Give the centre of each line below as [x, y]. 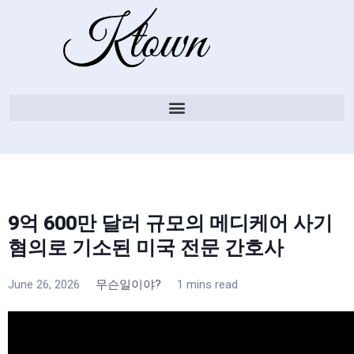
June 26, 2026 [44, 284]
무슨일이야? [128, 284]
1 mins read [207, 284]
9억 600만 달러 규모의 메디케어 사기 [170, 223]
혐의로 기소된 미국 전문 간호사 [146, 247]
